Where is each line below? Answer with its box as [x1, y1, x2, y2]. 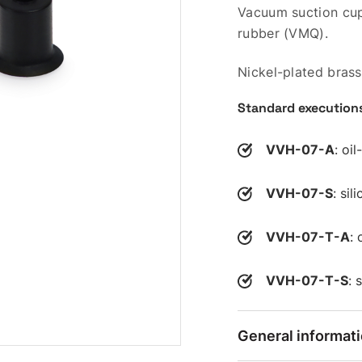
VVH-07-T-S [266, 272, 348, 288]
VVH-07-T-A [266, 229, 350, 245]
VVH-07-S [266, 185, 333, 201]
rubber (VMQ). [238, 25, 328, 41]
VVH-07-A [266, 141, 335, 158]
